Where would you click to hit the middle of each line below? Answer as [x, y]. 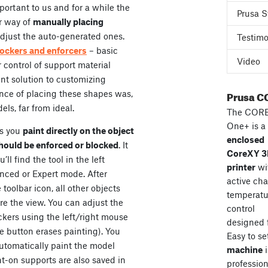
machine [244, 249]
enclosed [245, 139]
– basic [102, 51]
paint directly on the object [78, 131]
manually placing [68, 22]
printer [241, 167]
